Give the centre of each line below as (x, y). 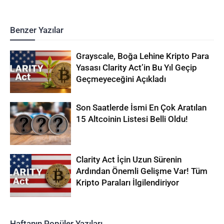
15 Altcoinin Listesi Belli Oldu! (132, 119)
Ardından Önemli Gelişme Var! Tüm (142, 171)
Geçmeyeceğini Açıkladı (121, 79)
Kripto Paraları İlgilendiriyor (128, 182)
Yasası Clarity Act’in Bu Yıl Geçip (137, 67)
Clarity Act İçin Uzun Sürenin (129, 159)
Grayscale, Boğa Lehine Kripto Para (143, 56)
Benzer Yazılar (37, 30)
